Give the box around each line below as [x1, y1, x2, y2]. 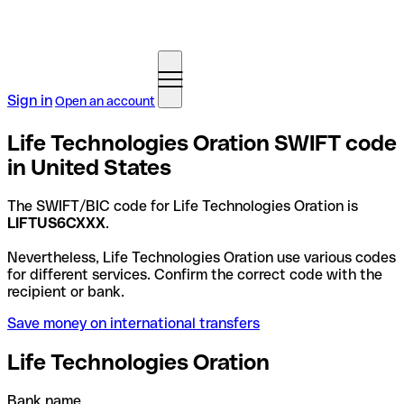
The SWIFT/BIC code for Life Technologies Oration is [7, 197, 358, 215]
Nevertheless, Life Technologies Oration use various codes [7, 248, 396, 266]
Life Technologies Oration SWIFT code [7, 130, 397, 155]
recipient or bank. [7, 282, 124, 300]
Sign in [7, 92, 52, 109]
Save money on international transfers [7, 314, 260, 332]
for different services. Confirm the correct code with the [7, 265, 382, 283]
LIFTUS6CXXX [7, 214, 106, 232]
